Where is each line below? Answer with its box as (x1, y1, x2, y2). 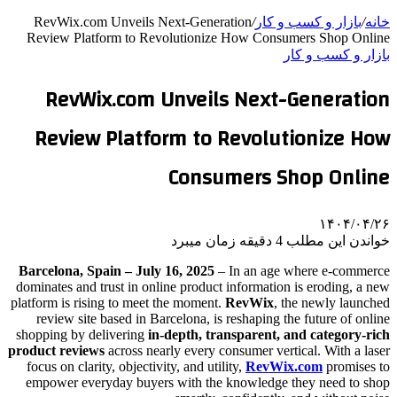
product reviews (8, 342, 105, 358)
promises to (326, 358, 390, 374)
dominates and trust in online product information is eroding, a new (16, 278, 390, 294)
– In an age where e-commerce (214, 262, 390, 278)
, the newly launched (274, 294, 390, 310)
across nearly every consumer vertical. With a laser (105, 342, 390, 358)
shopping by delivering (16, 326, 148, 342)
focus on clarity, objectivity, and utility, (27, 358, 245, 374)
